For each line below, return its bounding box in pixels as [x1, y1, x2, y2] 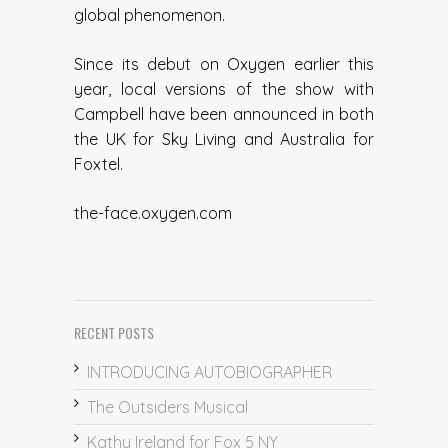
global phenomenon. [74, 5, 225, 26]
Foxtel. [74, 154, 123, 175]
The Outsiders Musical [87, 397, 248, 418]
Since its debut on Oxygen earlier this [74, 54, 374, 75]
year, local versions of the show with [74, 79, 374, 100]
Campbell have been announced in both [74, 104, 374, 125]
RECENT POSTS [74, 322, 154, 344]
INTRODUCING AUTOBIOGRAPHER [87, 362, 332, 383]
